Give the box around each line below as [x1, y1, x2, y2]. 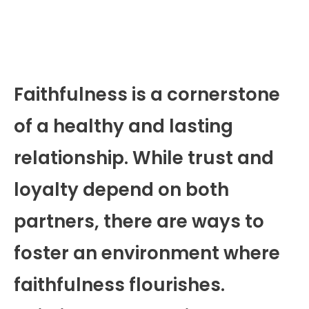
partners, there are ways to [14, 208, 264, 234]
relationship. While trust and [14, 145, 274, 170]
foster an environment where [14, 240, 280, 266]
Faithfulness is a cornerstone [14, 81, 280, 107]
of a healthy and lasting [14, 113, 233, 139]
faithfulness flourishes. [14, 272, 225, 297]
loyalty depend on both [14, 177, 229, 202]
